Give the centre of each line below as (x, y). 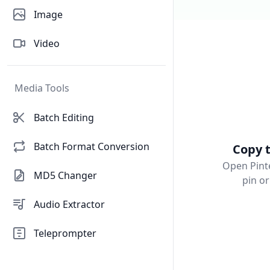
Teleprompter (65, 233)
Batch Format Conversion (92, 146)
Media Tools (42, 88)
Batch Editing (64, 118)
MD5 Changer (65, 175)
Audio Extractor (69, 204)
